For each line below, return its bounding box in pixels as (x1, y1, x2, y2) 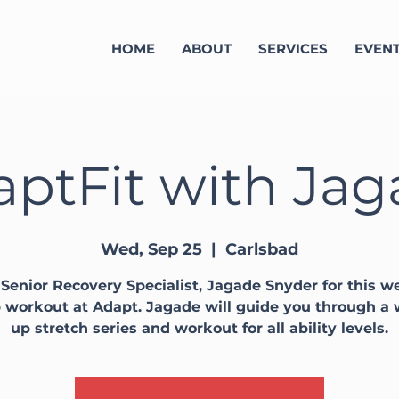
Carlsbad (225, 240, 298, 259)
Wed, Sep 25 (101, 240, 202, 259)
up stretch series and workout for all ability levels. (11, 320, 388, 337)
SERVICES (258, 40, 328, 57)
